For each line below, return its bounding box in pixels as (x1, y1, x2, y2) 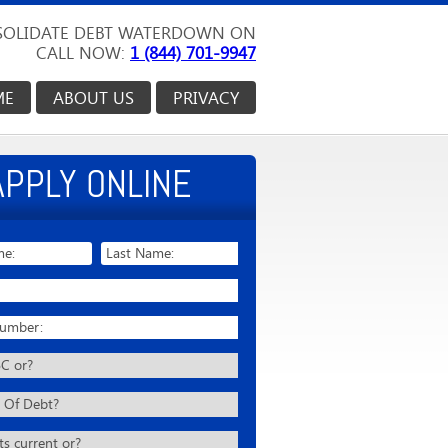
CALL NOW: (36, 43, 130, 63)
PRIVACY (173, 88, 239, 108)
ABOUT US (53, 88, 134, 108)
